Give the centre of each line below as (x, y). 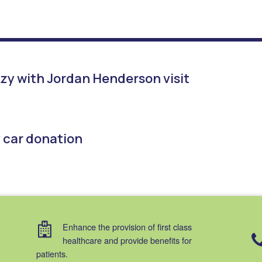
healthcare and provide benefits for (127, 240)
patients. (52, 254)
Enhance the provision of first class (127, 227)
